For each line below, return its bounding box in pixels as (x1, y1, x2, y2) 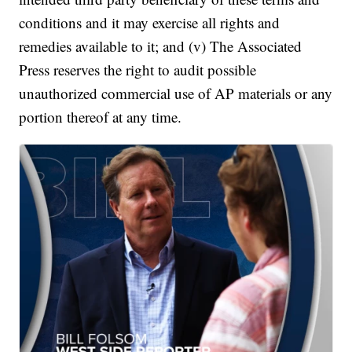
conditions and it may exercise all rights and (19, 13, 280, 32)
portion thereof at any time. (19, 107, 182, 126)
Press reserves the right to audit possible (19, 60, 257, 79)
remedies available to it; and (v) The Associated (19, 36, 302, 56)
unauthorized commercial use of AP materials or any (19, 83, 333, 103)
